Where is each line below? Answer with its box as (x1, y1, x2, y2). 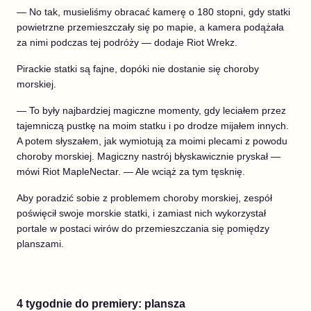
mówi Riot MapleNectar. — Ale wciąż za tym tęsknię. (17, 165, 245, 177)
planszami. (17, 237, 64, 249)
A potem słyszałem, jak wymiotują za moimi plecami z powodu (17, 135, 287, 146)
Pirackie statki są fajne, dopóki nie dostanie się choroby (17, 62, 259, 74)
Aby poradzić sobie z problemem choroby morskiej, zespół (17, 192, 272, 203)
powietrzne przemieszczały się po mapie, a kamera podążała (17, 21, 284, 33)
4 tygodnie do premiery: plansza (17, 297, 185, 310)
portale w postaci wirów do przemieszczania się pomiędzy (17, 222, 269, 234)
